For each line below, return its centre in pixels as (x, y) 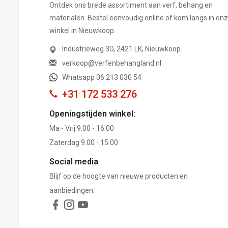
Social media (74, 161)
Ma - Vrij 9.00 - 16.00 (82, 128)
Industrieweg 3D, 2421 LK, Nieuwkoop (121, 49)
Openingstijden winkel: (92, 113)
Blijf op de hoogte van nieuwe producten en (119, 176)
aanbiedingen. (72, 190)
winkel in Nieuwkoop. (82, 30)
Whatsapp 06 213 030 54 (102, 77)
